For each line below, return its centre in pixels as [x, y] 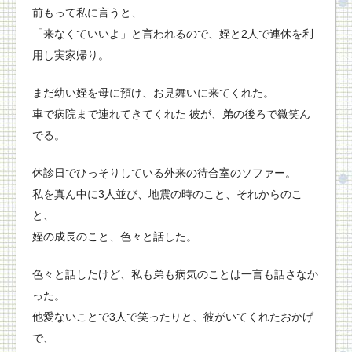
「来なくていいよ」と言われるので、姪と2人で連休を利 [173, 33]
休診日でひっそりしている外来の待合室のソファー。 [164, 172]
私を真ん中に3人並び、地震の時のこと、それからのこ [167, 194]
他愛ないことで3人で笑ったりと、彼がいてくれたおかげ [173, 316]
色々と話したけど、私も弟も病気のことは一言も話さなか [175, 274]
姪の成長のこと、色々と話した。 [115, 236]
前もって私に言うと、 [87, 12]
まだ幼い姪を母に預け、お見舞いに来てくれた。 [153, 92]
